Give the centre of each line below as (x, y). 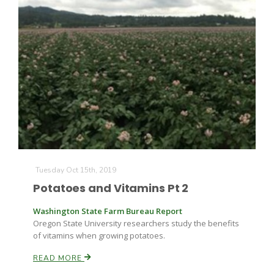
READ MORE (59, 258)
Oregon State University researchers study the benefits (136, 223)
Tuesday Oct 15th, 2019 (76, 170)
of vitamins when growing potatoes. (99, 235)
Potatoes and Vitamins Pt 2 (111, 188)
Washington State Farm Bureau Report (108, 211)
